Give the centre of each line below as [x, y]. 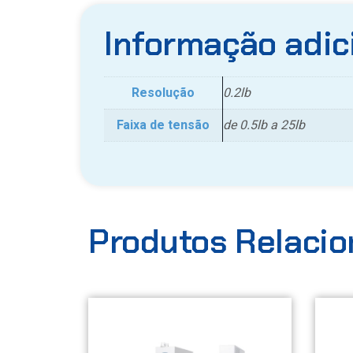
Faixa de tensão [163, 125]
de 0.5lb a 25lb [264, 125]
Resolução [163, 93]
